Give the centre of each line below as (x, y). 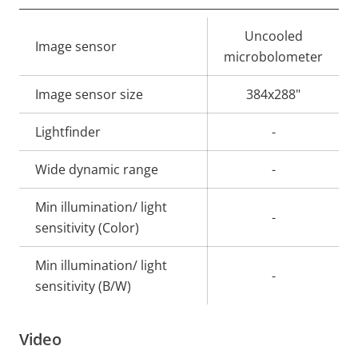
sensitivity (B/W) (83, 286)
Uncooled (273, 36)
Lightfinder (68, 131)
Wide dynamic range (97, 169)
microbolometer (273, 56)
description (70, 56)
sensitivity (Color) (87, 227)
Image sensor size (89, 94)
